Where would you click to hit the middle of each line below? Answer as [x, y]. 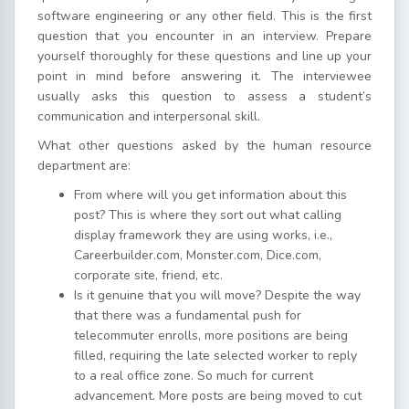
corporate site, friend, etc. [150, 276]
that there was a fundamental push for [188, 316]
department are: [84, 166]
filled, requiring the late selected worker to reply [215, 356]
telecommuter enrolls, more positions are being [211, 336]
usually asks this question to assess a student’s [204, 97]
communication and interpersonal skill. [149, 117]
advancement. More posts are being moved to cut [218, 396]
